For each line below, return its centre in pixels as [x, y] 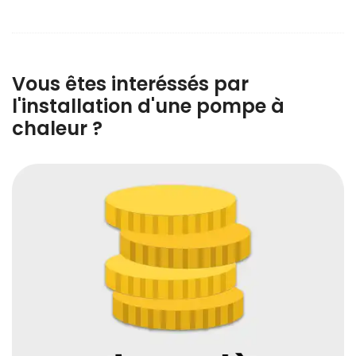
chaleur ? [57, 129]
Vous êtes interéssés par [130, 84]
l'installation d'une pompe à [148, 106]
